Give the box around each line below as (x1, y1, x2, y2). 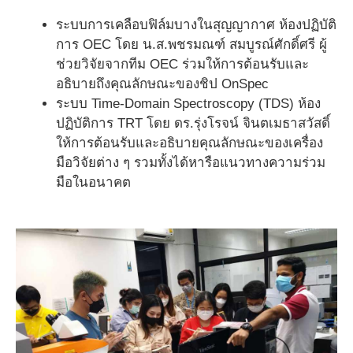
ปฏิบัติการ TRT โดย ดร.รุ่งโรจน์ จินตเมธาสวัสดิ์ (56, 116, 330, 132)
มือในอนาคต (56, 175, 131, 191)
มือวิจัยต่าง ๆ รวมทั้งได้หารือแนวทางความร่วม (56, 155, 325, 171)
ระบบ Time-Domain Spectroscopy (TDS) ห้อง (56, 96, 321, 112)
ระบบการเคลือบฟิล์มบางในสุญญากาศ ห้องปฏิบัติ (56, 17, 336, 33)
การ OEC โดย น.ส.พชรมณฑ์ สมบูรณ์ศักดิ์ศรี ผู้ (56, 37, 327, 53)
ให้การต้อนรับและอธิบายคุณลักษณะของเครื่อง (56, 136, 323, 151)
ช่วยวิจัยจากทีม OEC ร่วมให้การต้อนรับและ (56, 57, 309, 72)
